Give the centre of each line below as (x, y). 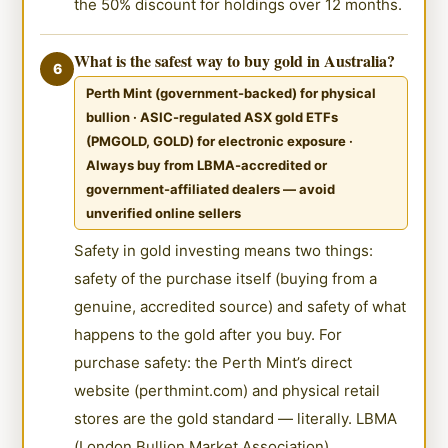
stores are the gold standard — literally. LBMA (236, 418)
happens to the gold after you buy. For (208, 334)
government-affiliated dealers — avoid (211, 188)
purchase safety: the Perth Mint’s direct (213, 362)
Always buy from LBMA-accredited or (207, 164)
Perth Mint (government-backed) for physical (231, 92)
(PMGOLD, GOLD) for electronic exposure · (220, 140)
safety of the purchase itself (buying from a (226, 278)
